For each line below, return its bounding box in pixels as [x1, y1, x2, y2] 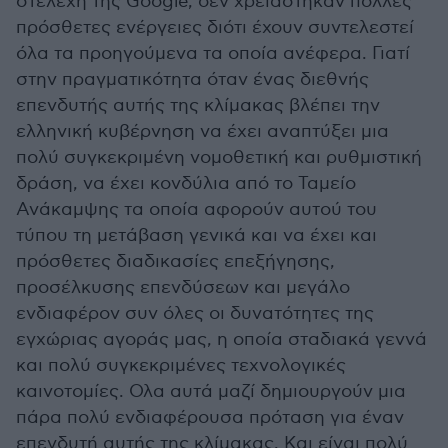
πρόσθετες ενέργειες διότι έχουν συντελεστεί [16, 17, 414, 39]
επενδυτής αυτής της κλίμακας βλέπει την [16, 95, 380, 117]
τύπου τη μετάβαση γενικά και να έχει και [16, 225, 377, 247]
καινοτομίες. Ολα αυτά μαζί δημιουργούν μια [16, 381, 406, 403]
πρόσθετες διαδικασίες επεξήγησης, [16, 251, 335, 273]
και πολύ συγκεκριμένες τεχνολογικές [16, 355, 346, 377]
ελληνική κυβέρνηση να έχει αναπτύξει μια [16, 121, 389, 143]
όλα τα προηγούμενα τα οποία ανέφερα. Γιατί [16, 43, 410, 65]
